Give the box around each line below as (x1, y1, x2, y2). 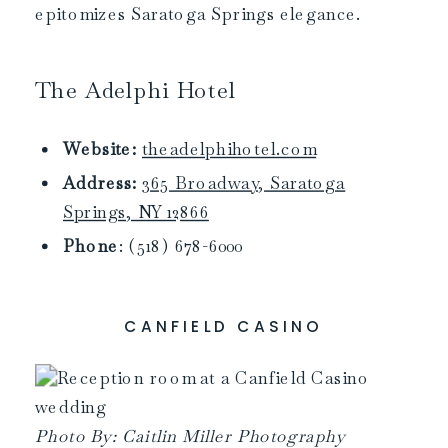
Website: (63, 138, 137, 162)
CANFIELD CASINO (124, 315, 324, 338)
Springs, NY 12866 (63, 201, 209, 225)
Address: (63, 172, 137, 195)
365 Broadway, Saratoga (141, 172, 346, 195)
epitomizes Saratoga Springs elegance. (35, 2, 362, 25)
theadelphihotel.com (141, 138, 317, 162)
